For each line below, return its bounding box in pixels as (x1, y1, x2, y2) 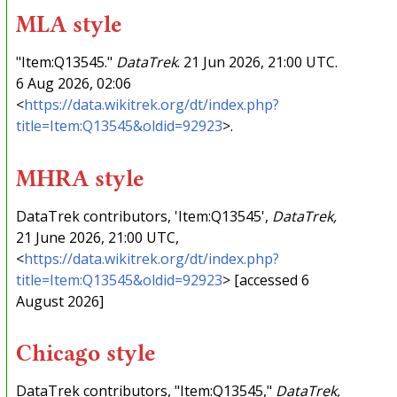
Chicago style (15, 339, 156, 366)
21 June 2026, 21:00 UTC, (15, 227, 179, 247)
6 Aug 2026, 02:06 (15, 74, 131, 94)
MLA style (15, 12, 122, 38)
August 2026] (15, 291, 104, 311)
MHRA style (15, 165, 144, 191)
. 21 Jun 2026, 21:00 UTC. (176, 52, 338, 73)
